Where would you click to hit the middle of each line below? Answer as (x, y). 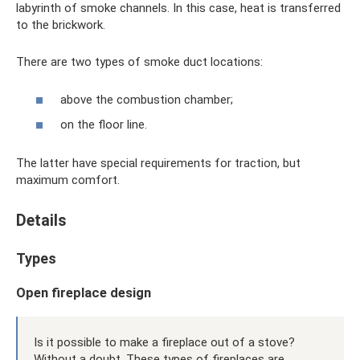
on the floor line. (104, 125)
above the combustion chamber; (147, 99)
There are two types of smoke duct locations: (139, 62)
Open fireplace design (84, 293)
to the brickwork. (61, 25)
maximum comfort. (68, 180)
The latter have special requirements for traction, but (158, 163)
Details (41, 221)
